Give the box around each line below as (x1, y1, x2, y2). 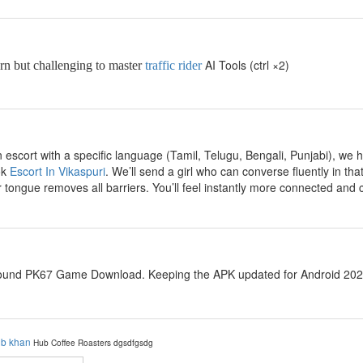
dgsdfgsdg (113, 336, 153, 348)
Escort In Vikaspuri (10, 163, 105, 179)
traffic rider (145, 58, 202, 72)
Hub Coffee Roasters (33, 336, 111, 348)
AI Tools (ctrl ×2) (202, 57, 289, 73)
